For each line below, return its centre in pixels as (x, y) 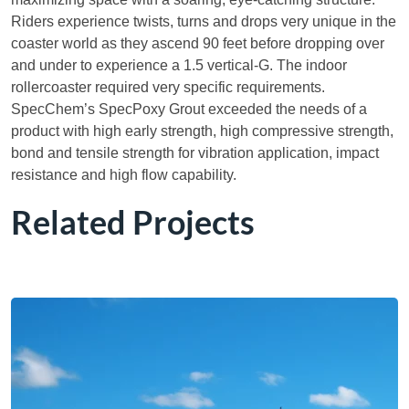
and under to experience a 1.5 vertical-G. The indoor (179, 66)
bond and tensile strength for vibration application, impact (195, 153)
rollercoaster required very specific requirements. (168, 88)
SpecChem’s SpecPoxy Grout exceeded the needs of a (189, 110)
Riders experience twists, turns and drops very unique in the (204, 22)
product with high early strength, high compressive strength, (202, 131)
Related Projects (133, 222)
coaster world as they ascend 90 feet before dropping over (198, 44)
